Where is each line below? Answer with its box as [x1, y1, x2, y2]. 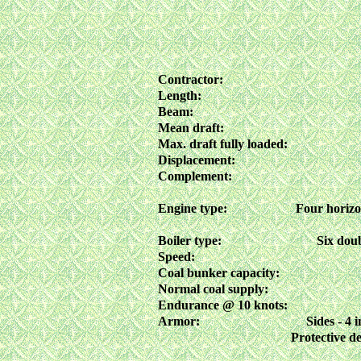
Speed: [157, 249, 195, 263]
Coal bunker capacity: [157, 265, 280, 280]
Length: [157, 88, 201, 102]
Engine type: [157, 201, 227, 215]
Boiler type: [157, 233, 222, 247]
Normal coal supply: [157, 281, 268, 296]
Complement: [157, 168, 232, 183]
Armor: [157, 313, 200, 328]
